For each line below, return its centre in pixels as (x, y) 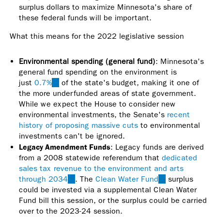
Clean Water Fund (127, 179)
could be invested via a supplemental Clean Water (108, 190)
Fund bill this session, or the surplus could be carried (113, 201)
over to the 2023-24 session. (72, 211)
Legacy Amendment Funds (65, 147)
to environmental (169, 125)
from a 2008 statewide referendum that (90, 158)
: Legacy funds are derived (157, 147)
